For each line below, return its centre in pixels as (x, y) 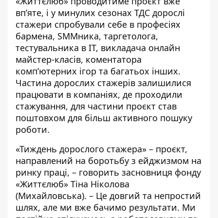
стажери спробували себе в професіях (98, 24)
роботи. (33, 129)
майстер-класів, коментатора (79, 59)
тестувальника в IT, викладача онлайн (98, 48)
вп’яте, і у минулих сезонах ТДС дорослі (100, 13)
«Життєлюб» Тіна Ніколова (73, 184)
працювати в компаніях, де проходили (99, 94)
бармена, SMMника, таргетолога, (87, 36)
